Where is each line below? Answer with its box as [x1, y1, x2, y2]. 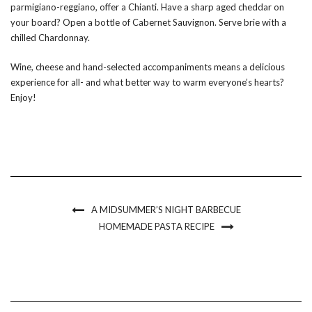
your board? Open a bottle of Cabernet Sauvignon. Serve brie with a [10, 16, 286, 28]
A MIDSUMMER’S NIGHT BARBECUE [91, 203, 241, 215]
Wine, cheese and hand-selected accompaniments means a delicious [10, 61, 285, 72]
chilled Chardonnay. [10, 31, 90, 43]
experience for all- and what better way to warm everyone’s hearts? [10, 76, 284, 88]
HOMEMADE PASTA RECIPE [99, 220, 214, 232]
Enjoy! [10, 91, 36, 103]
